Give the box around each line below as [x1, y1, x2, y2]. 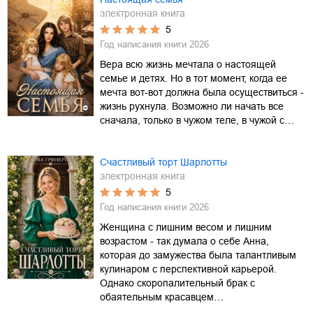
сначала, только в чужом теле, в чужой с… [100, 114, 294, 126]
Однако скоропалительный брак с [100, 277, 255, 289]
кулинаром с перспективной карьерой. [100, 263, 277, 275]
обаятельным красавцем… [100, 291, 224, 303]
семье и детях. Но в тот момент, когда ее [100, 72, 287, 84]
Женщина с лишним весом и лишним [100, 221, 272, 233]
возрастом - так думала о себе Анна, [100, 235, 269, 247]
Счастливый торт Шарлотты [100, 156, 227, 168]
